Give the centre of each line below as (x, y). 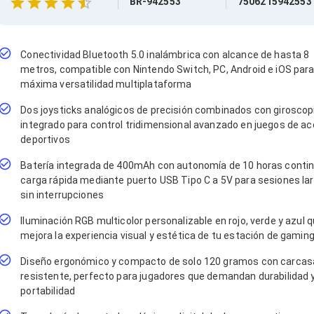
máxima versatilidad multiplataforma (106, 84)
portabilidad (48, 291)
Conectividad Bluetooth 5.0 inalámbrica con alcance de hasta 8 (165, 55)
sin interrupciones (62, 195)
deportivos (45, 139)
